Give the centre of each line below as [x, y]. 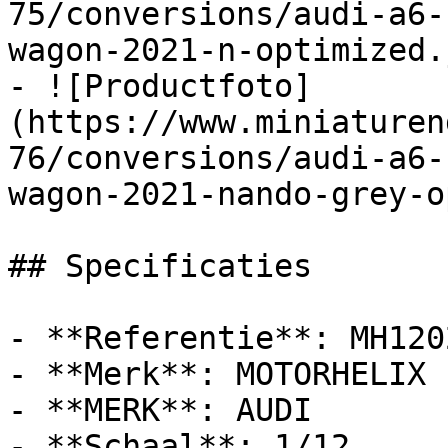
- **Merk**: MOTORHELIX [217, 374]
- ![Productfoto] [160, 86]
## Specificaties [160, 266]
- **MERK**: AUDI [160, 410]
